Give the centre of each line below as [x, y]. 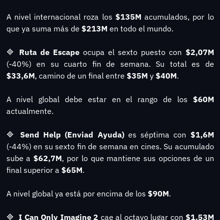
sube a [20, 158]
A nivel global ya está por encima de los [77, 193]
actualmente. [30, 111]
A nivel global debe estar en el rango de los [99, 99]
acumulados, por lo [178, 16]
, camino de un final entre [81, 75]
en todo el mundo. [140, 28]
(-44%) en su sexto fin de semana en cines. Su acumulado [110, 146]
